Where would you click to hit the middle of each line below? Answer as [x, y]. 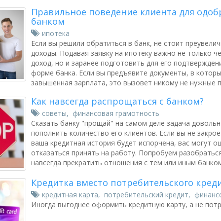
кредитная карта [70, 195]
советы [54, 113]
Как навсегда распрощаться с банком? [117, 101]
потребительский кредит [146, 195]
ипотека [56, 33]
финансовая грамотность [116, 113]
